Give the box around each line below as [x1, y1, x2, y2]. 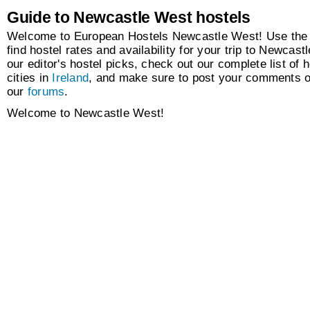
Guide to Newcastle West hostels [7, 8, 250, 27]
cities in [7, 71, 53, 85]
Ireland [52, 71, 89, 85]
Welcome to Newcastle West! [7, 107, 165, 120]
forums [27, 85, 65, 99]
